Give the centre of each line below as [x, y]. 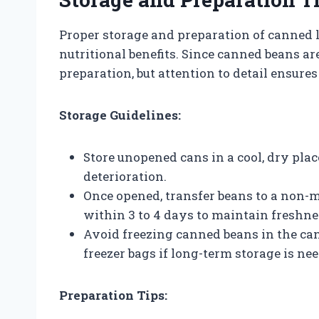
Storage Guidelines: [120, 115]
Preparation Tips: [113, 295]
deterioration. [125, 176]
